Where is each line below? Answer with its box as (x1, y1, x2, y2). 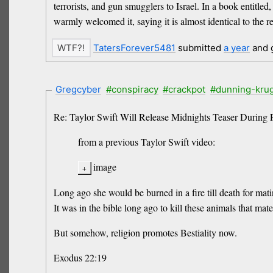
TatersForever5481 (93, 42, 175, 54)
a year (223, 42, 250, 54)
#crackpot (163, 83, 206, 95)
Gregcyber (55, 83, 102, 95)
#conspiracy (105, 83, 158, 95)
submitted (175, 42, 224, 54)
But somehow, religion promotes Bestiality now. (53, 226, 237, 239)
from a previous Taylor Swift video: (77, 135, 215, 148)
